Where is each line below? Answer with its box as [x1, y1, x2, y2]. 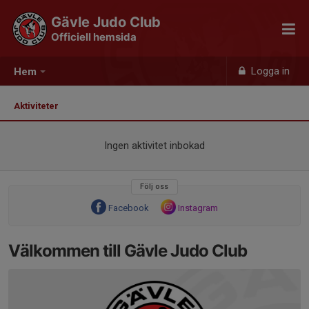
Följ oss [140, 182, 169, 191]
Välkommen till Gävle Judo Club [8, 241, 247, 261]
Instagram [178, 203, 218, 213]
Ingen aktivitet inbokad [104, 139, 205, 152]
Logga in [248, 65, 290, 77]
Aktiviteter [14, 101, 63, 111]
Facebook [108, 203, 149, 213]
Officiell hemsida [51, 30, 137, 43]
